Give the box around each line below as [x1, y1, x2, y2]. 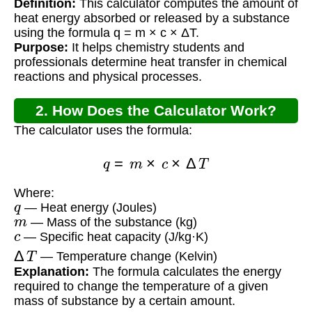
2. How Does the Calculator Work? [36, 102, 276, 118]
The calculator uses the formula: [14, 123, 192, 137]
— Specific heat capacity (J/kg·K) [20, 230, 209, 244]
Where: [14, 186, 54, 201]
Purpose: [14, 40, 68, 54]
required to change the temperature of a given [14, 279, 268, 293]
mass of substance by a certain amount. [14, 293, 235, 308]
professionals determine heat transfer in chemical [14, 54, 287, 69]
